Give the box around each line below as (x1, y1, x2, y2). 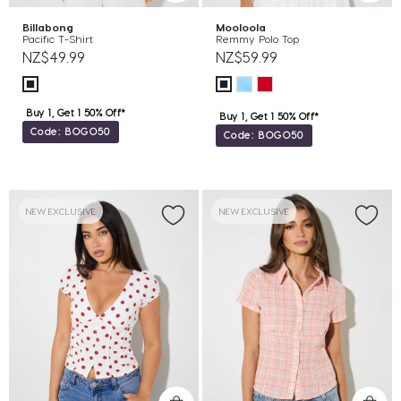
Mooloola (216, 21, 273, 33)
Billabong (22, 21, 81, 33)
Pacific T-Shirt (22, 32, 93, 45)
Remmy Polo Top (216, 32, 299, 45)
